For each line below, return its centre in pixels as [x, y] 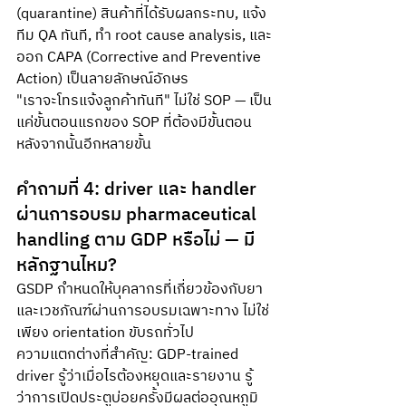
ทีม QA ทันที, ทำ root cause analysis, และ [144, 36]
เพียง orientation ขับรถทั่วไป [107, 333]
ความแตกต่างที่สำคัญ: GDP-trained [129, 355]
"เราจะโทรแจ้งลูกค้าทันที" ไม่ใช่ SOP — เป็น [144, 101]
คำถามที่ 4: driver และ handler [139, 190]
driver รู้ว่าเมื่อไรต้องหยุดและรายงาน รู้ [135, 377]
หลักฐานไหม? [67, 266]
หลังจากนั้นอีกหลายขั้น [84, 145]
